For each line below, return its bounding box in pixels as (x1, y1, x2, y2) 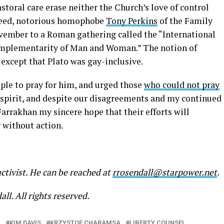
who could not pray (144, 79, 219, 90)
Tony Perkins (106, 15, 157, 26)
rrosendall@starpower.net (112, 166, 217, 178)
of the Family (157, 15, 212, 26)
